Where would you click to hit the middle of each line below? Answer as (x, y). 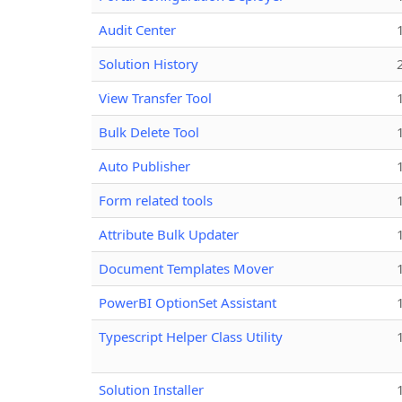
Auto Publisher (144, 166)
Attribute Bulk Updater (169, 234)
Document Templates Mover (186, 268)
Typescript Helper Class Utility (191, 336)
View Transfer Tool (155, 97)
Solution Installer (151, 389)
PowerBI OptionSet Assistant (188, 302)
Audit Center (137, 29)
